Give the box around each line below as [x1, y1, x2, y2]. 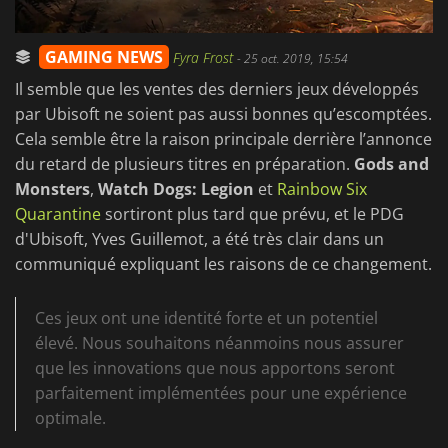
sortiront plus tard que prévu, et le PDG [101, 203, 404, 226]
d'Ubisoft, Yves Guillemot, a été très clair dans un [15, 228, 384, 251]
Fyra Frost [173, 48, 237, 68]
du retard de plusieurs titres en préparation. [15, 153, 354, 176]
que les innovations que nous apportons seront [35, 357, 395, 380]
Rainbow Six [277, 178, 367, 201]
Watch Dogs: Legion [98, 178, 254, 201]
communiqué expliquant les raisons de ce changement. [15, 253, 432, 276]
